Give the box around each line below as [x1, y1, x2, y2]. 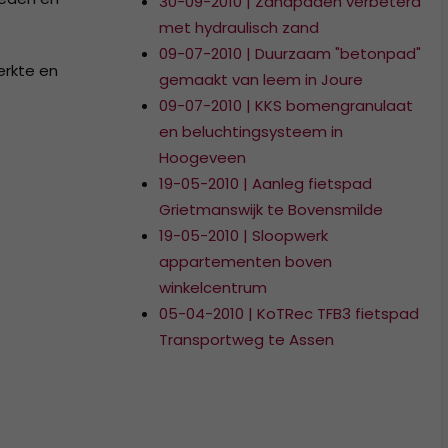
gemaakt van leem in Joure [158, 69, 363, 90]
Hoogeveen [158, 147, 246, 168]
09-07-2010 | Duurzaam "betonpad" [158, 43, 421, 64]
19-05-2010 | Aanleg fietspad [158, 173, 372, 194]
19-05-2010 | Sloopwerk [158, 225, 328, 246]
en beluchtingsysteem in [158, 121, 343, 142]
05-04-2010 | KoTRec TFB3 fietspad [158, 303, 419, 324]
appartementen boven [158, 251, 332, 272]
